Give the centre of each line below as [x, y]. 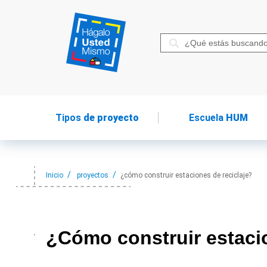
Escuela [207, 118]
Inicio [55, 175]
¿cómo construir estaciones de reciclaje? [186, 175]
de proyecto [110, 118]
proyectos [93, 175]
